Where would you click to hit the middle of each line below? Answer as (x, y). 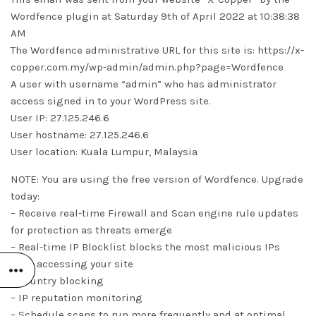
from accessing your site (72, 264)
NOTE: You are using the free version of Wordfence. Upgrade (157, 179)
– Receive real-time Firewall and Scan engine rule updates (154, 213)
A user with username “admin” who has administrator (144, 84)
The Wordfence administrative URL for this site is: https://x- (157, 50)
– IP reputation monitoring (77, 298)
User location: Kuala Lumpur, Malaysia (104, 152)
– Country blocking (57, 281)
